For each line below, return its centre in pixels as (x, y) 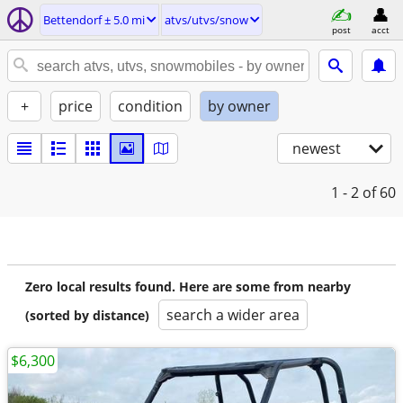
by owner (239, 106)
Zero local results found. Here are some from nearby (188, 287)
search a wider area (233, 315)
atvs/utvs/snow (206, 20)
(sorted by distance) (87, 315)
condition (150, 106)
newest (317, 148)
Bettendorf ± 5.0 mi (94, 20)
